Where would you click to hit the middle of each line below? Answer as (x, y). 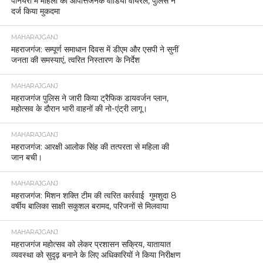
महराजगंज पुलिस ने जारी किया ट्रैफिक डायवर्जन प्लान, (90, 98)
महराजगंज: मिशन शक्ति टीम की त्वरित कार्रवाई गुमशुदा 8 (94, 195)
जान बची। (26, 157)
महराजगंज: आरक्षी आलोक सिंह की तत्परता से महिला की (90, 146)
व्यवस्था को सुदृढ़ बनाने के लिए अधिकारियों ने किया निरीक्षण (96, 254)
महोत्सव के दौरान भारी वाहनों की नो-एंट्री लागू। (79, 108)
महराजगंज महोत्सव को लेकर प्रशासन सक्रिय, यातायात (91, 244)
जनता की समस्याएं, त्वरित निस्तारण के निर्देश (75, 60)
